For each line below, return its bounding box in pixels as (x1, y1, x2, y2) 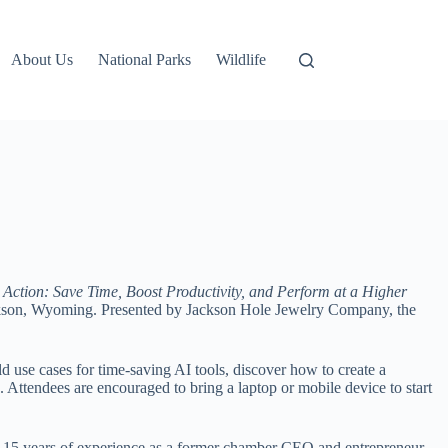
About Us (11, 51, 74, 68)
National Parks (98, 51, 192, 68)
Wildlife (216, 51, 267, 68)
